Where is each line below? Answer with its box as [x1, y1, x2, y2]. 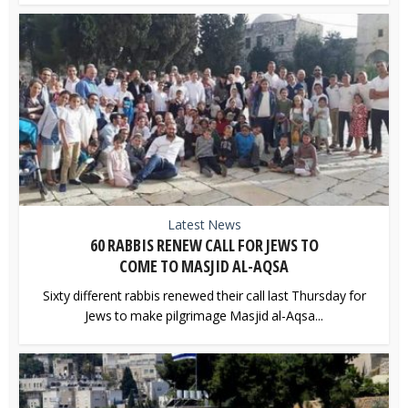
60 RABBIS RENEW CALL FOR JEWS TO [89, 233, 319, 256]
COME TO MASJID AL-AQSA [119, 254, 289, 277]
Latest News [167, 215, 241, 233]
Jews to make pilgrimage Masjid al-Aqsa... [85, 306, 323, 324]
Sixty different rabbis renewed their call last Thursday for [42, 286, 366, 304]
